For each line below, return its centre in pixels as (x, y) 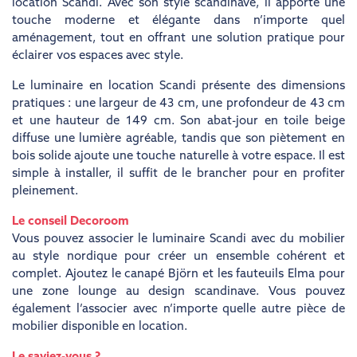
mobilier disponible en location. (100, 328)
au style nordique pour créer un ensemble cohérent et (178, 257)
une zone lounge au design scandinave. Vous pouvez (178, 292)
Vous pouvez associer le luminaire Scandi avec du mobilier (178, 240)
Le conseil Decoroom (71, 222)
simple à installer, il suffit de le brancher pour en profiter (178, 175)
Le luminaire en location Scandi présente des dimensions (178, 87)
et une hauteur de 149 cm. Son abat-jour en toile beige (178, 122)
